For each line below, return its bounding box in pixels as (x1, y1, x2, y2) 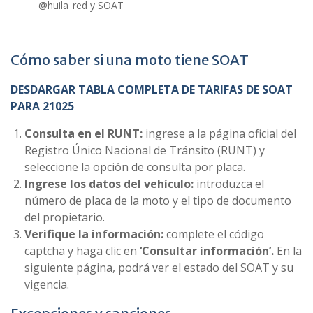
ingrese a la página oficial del (143, 126, 296, 141)
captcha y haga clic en (24, 243, 140, 259)
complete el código (163, 226, 264, 242)
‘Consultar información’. (140, 243, 274, 259)
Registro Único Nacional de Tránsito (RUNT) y (24, 143, 265, 158)
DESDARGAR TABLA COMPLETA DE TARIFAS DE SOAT (10, 82, 293, 97)
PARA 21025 (10, 99, 77, 114)
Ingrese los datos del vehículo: (24, 176, 194, 191)
